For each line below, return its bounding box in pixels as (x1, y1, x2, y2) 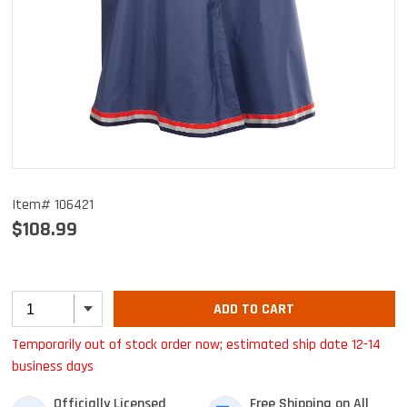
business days (12, 356, 94, 376)
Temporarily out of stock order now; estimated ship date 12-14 (12, 334, 381, 354)
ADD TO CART (213, 299, 295, 319)
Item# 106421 (12, 194, 104, 214)
